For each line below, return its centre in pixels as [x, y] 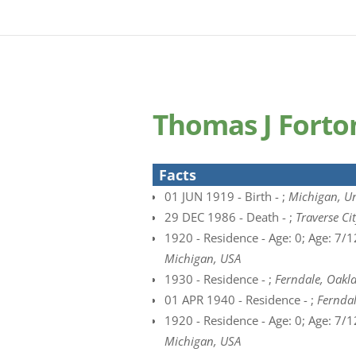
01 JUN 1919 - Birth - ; [226, 196]
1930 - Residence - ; [220, 279]
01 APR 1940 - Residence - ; [241, 300]
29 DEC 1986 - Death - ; [230, 217]
